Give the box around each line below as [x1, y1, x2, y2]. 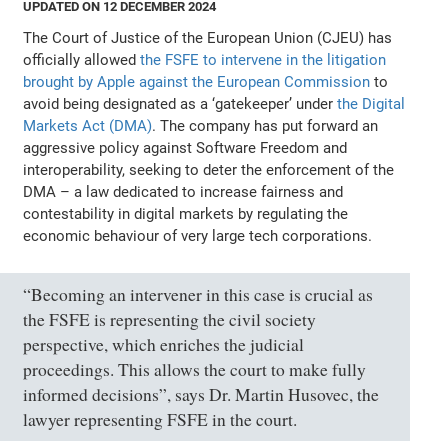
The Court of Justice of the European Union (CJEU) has [23, 28, 393, 47]
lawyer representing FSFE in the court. [23, 407, 298, 431]
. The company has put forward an [152, 116, 379, 135]
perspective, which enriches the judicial [23, 332, 305, 356]
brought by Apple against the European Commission [23, 72, 371, 91]
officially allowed [23, 50, 141, 69]
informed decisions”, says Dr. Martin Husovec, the [23, 382, 380, 406]
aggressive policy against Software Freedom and [23, 138, 348, 157]
